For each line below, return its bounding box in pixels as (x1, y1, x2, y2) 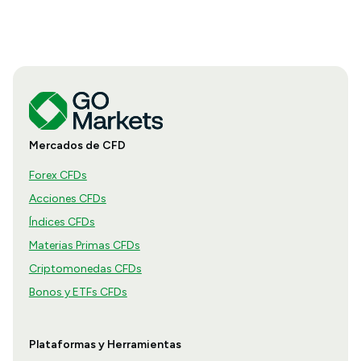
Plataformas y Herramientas (28, 338, 181, 352)
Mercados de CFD (28, 139, 126, 153)
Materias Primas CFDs (28, 239, 140, 253)
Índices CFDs (28, 215, 95, 230)
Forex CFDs (28, 168, 87, 183)
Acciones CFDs (28, 192, 106, 206)
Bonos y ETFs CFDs (28, 285, 127, 300)
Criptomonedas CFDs (28, 262, 142, 276)
